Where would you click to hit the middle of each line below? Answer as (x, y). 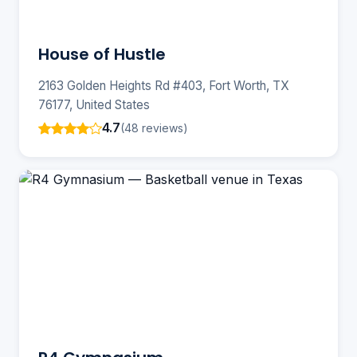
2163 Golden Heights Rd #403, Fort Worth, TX (164, 86)
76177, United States (94, 105)
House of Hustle (102, 55)
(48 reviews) (154, 127)
